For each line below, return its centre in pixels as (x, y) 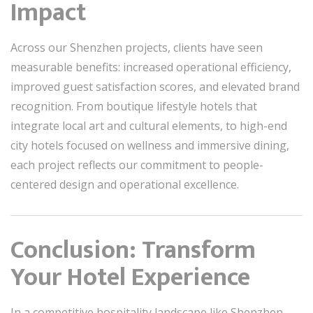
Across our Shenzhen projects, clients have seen (137, 48)
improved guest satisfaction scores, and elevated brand (155, 87)
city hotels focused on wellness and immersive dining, (150, 145)
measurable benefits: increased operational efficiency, (151, 67)
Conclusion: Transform (133, 250)
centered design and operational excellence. (125, 184)
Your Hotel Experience (130, 277)
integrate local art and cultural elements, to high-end (149, 126)
